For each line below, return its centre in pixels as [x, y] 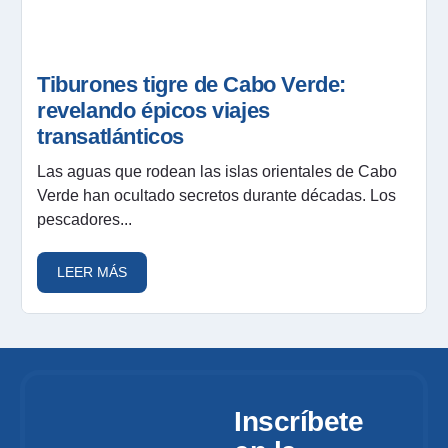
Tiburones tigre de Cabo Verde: [192, 84]
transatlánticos [110, 136]
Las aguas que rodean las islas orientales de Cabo [217, 171]
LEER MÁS [92, 271]
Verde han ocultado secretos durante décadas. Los [216, 195]
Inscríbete [298, 421]
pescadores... [84, 219]
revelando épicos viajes [153, 110]
